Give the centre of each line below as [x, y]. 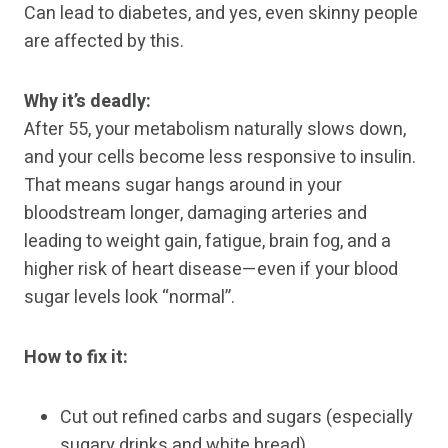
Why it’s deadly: [87, 102]
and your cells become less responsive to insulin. [220, 158]
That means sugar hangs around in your [183, 186]
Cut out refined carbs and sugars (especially [236, 418]
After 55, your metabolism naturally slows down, [215, 130]
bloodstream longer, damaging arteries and [195, 214]
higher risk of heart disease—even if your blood [211, 270]
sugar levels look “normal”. [129, 298]
